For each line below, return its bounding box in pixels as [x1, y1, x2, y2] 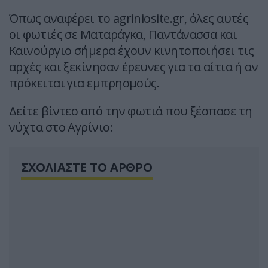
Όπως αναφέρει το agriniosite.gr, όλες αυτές [9, 10, 249, 27]
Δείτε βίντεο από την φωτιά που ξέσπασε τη [9, 103, 252, 120]
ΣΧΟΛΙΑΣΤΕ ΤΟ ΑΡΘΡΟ [21, 159, 153, 176]
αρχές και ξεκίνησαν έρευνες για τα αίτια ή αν [9, 59, 258, 75]
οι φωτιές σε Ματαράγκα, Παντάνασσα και [9, 26, 237, 43]
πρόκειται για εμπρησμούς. [9, 75, 160, 92]
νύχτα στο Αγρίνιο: [9, 119, 113, 136]
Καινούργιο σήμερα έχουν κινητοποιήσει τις [9, 42, 254, 59]
